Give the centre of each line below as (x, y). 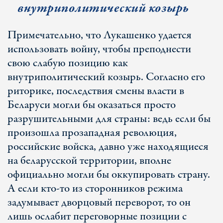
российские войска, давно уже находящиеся (108, 147)
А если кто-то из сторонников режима (95, 189)
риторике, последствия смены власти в (96, 91)
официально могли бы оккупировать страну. (109, 175)
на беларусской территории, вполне (89, 161)
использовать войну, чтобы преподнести (99, 49)
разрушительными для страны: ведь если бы (109, 119)
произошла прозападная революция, (92, 133)
